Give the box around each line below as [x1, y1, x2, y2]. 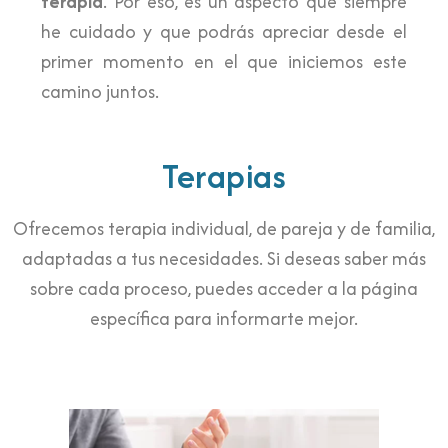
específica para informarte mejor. [90, 305, 358, 333]
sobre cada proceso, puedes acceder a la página [30, 275, 418, 303]
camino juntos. [41, 78, 160, 106]
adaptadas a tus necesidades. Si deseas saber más [22, 245, 426, 273]
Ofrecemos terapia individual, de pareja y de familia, [13, 215, 435, 243]
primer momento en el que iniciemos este [41, 48, 407, 76]
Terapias [162, 152, 286, 201]
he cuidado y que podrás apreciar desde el [41, 18, 407, 46]
